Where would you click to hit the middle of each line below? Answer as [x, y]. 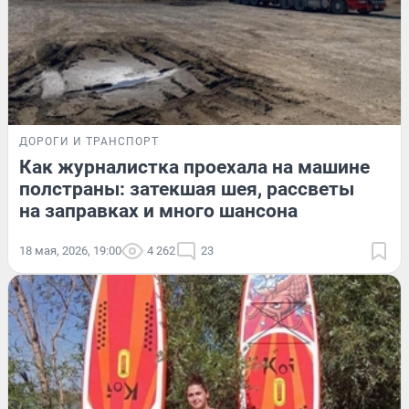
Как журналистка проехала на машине [194, 167]
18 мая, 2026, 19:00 [70, 250]
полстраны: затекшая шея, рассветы [187, 189]
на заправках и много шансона [158, 210]
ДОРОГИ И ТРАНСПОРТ [89, 141]
